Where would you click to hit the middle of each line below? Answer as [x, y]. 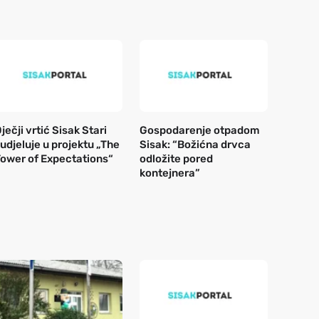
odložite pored [176, 158]
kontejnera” [170, 173]
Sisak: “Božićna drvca [195, 144]
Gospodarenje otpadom [200, 130]
